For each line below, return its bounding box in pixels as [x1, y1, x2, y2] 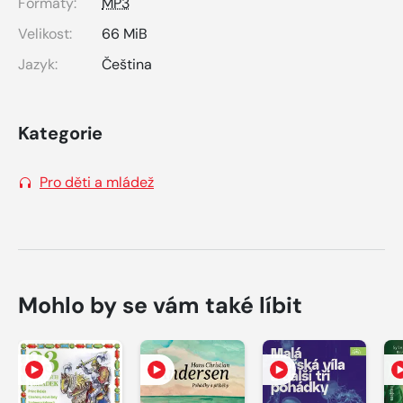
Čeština [102, 54, 152, 74]
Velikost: [18, 23, 72, 43]
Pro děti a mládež [40, 172, 154, 192]
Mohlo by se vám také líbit [18, 290, 302, 320]
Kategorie [18, 121, 103, 145]
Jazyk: [18, 54, 58, 74]
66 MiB [102, 23, 148, 43]
